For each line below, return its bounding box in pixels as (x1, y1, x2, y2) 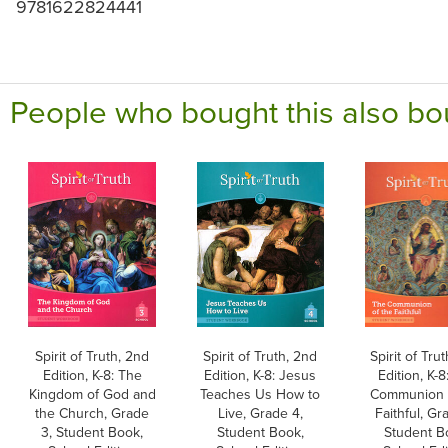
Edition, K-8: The (42, 365, 142, 386)
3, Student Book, (41, 422, 143, 443)
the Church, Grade (35, 403, 149, 424)
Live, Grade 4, (217, 403, 303, 424)
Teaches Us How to (200, 384, 321, 405)
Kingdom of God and (28, 384, 156, 405)
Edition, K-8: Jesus (204, 365, 317, 386)
